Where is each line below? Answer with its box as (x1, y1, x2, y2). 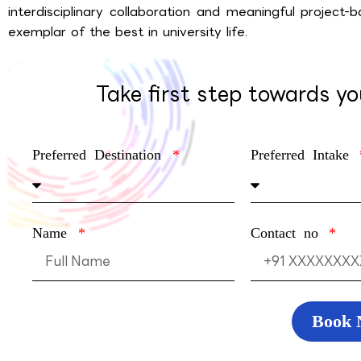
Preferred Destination (32, 146, 169, 163)
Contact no (250, 224, 326, 241)
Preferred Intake (250, 146, 357, 163)
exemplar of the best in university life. (8, 22, 247, 42)
